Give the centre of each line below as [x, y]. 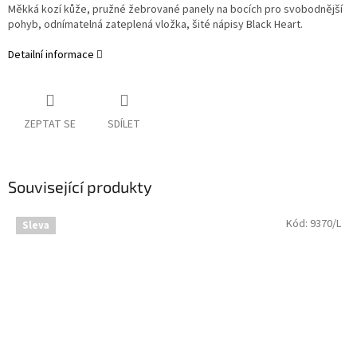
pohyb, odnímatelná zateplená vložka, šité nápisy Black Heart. [155, 25]
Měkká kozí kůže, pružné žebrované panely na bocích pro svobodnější [175, 10]
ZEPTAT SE [50, 125]
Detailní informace [51, 55]
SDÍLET [124, 125]
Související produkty [80, 187]
